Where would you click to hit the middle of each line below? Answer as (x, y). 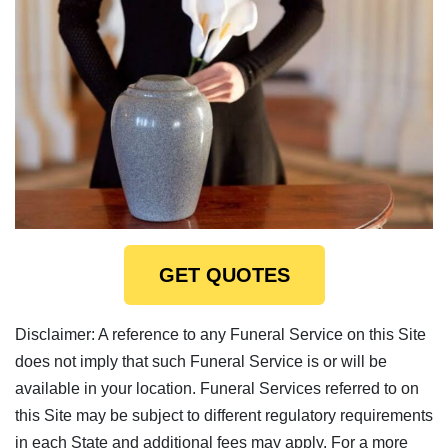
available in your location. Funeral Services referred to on (217, 388)
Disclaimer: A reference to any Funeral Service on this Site (220, 334)
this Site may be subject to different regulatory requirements (224, 415)
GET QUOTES (224, 274)
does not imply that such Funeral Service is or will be (201, 361)
